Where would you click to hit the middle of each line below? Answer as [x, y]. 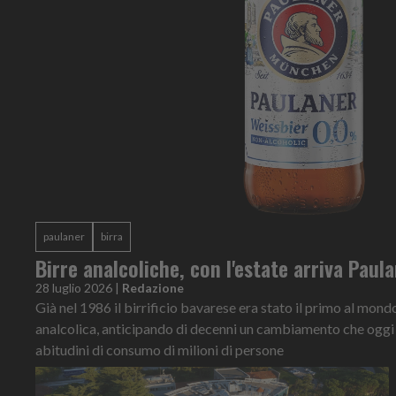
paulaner [64, 236]
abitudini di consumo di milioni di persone [160, 349]
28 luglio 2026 [74, 287]
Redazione [153, 287]
